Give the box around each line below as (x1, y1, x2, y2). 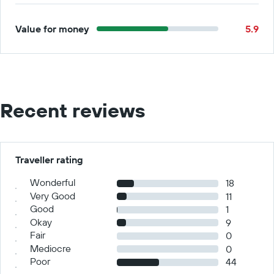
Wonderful (30, 176, 76, 188)
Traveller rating (15, 154, 83, 166)
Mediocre (30, 242, 71, 254)
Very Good (30, 189, 75, 202)
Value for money (15, 23, 89, 35)
